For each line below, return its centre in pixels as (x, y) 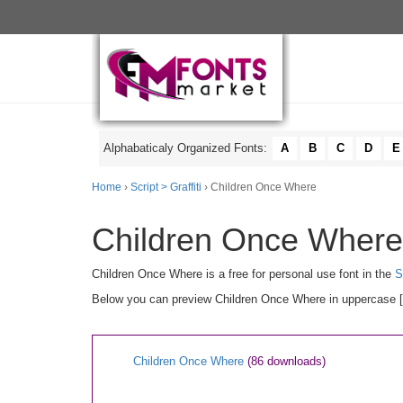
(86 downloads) (287, 361)
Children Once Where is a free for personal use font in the (243, 274)
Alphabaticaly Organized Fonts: (187, 148)
